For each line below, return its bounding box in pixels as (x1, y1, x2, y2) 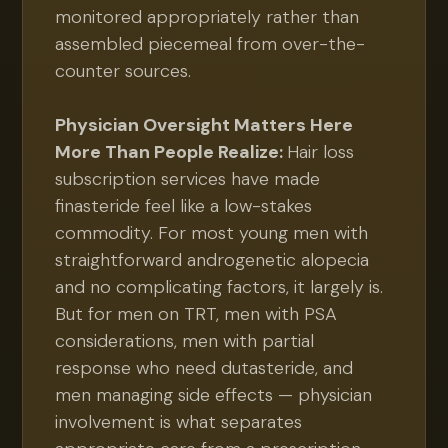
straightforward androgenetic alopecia (55, 248, 370, 272)
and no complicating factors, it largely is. (55, 275, 384, 299)
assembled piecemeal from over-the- (55, 32, 366, 56)
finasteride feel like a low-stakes (55, 194, 313, 218)
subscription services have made (55, 167, 321, 191)
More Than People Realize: (55, 140, 288, 164)
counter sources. (55, 59, 192, 83)
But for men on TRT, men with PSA (55, 302, 338, 326)
